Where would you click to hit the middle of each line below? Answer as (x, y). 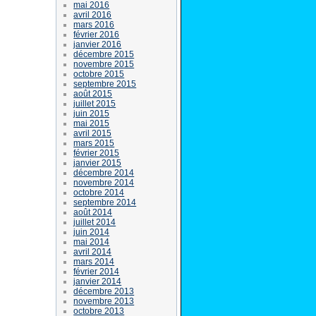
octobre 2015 (99, 74)
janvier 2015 (98, 163)
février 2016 (97, 34)
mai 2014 (92, 242)
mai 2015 (92, 123)
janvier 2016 (98, 44)
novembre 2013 (104, 301)
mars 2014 (94, 261)
